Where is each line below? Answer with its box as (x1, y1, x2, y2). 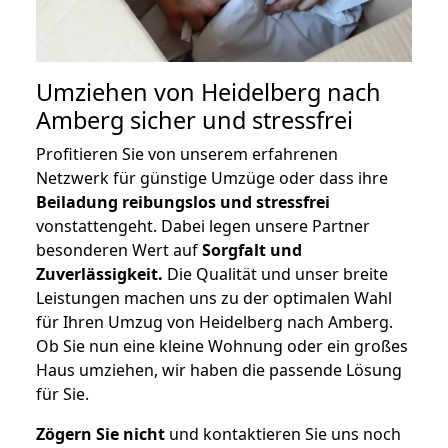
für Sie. (36, 383, 89, 406)
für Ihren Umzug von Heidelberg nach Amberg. (36, 311, 393, 334)
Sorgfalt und (202, 239, 302, 262)
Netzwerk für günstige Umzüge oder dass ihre (36, 167, 388, 190)
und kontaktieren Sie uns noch (165, 423, 401, 446)
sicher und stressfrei (124, 104, 353, 137)
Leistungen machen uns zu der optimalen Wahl (36, 287, 392, 310)
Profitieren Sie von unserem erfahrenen (36, 143, 338, 166)
